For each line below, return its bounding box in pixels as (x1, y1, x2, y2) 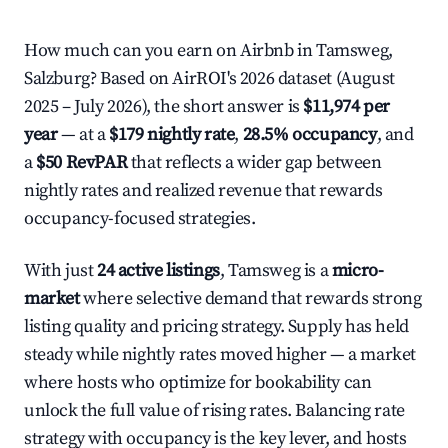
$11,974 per (303, 95, 391, 118)
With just (24, 259, 97, 282)
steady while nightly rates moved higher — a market (24, 343, 417, 366)
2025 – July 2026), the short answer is (24, 95, 304, 118)
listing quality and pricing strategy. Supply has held (24, 315, 409, 338)
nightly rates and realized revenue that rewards (24, 179, 383, 202)
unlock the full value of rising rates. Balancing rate (24, 399, 405, 422)
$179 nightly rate (109, 123, 235, 146)
